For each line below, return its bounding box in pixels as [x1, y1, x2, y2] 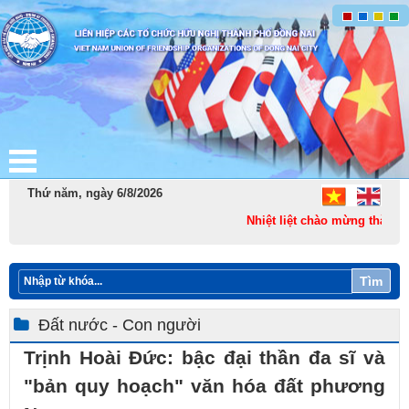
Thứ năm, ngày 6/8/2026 [27, 186, 163, 200]
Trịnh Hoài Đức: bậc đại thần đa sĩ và [24, 347, 385, 368]
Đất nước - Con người [38, 316, 201, 334]
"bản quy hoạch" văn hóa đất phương [24, 375, 385, 396]
